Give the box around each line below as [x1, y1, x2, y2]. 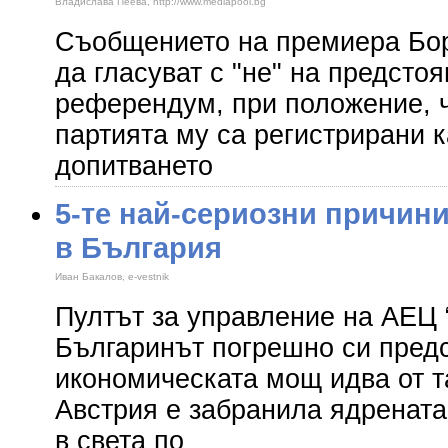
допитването [55, 151, 213, 181]
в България [55, 231, 222, 264]
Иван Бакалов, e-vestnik [55, 271, 169, 282]
